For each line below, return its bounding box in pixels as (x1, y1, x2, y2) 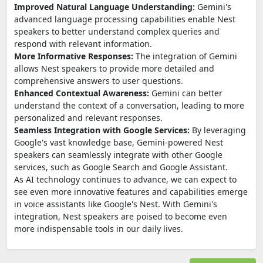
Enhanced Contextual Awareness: (14, 87, 149, 99)
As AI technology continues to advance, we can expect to (14, 173, 237, 185)
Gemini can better (149, 87, 222, 99)
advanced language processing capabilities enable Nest (14, 13, 235, 25)
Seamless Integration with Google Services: (14, 124, 190, 136)
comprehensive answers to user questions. (14, 75, 183, 86)
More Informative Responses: (14, 50, 133, 62)
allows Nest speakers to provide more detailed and (14, 62, 214, 74)
